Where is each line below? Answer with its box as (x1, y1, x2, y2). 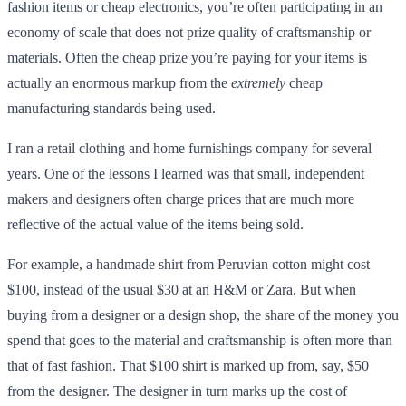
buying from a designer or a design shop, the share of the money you (7, 306, 399, 323)
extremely (231, 74, 285, 91)
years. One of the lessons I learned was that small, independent (7, 165, 364, 181)
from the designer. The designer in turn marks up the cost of (7, 382, 347, 399)
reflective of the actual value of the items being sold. (7, 216, 304, 232)
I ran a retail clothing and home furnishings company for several (7, 140, 372, 156)
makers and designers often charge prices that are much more (7, 190, 354, 207)
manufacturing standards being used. (7, 100, 216, 116)
